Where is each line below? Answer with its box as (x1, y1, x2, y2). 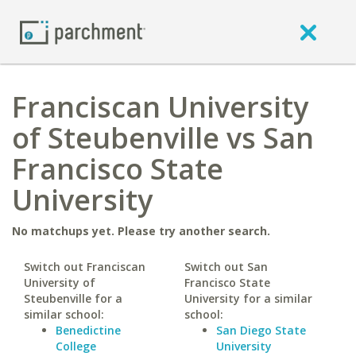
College (56, 339, 96, 354)
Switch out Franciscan (24, 259, 145, 274)
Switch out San (184, 259, 268, 274)
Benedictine (56, 323, 121, 338)
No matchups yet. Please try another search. (12, 223, 270, 238)
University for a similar (184, 291, 312, 306)
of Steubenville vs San (12, 118, 314, 157)
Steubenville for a (24, 291, 122, 306)
